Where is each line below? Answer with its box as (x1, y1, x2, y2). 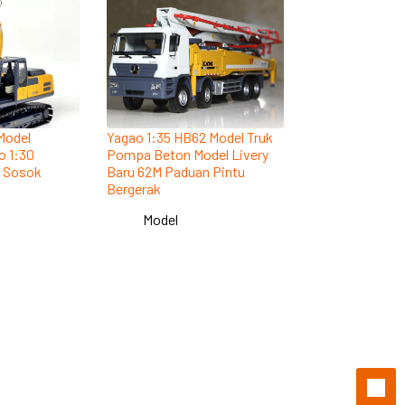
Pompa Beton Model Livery (107, 145, 269, 163)
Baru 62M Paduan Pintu (107, 162, 246, 180)
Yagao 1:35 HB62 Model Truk (107, 127, 274, 146)
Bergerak (107, 179, 162, 197)
